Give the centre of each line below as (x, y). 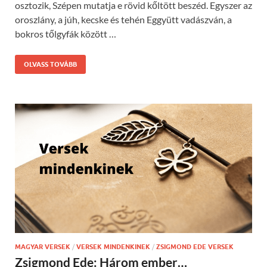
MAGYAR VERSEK (43, 246)
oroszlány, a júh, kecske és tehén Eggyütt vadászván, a (123, 19)
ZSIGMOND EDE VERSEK (195, 246)
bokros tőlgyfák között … (66, 34)
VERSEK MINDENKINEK (113, 246)
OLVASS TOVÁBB (50, 64)
